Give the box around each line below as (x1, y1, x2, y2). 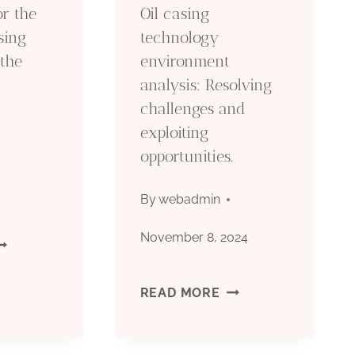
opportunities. (139, 146, 233, 166)
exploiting (139, 122, 208, 142)
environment (139, 51, 230, 71)
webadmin (158, 191, 220, 207)
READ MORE (139, 284, 220, 300)
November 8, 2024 (139, 229, 248, 245)
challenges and (139, 98, 246, 118)
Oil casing (139, 3, 209, 23)
